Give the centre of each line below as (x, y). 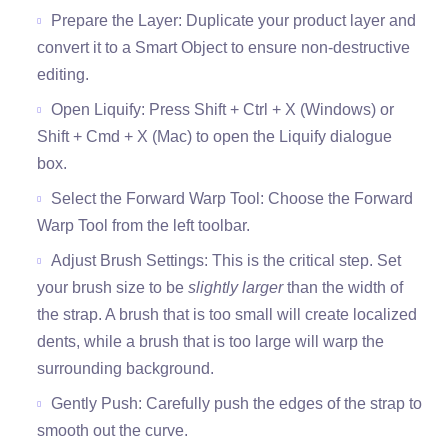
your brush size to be (113, 288)
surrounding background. (126, 369)
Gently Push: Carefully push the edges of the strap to (237, 404)
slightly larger (236, 288)
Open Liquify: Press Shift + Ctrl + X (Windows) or (223, 110)
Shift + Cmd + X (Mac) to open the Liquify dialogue (215, 137)
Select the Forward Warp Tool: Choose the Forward (232, 199)
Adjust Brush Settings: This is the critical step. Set (226, 261)
